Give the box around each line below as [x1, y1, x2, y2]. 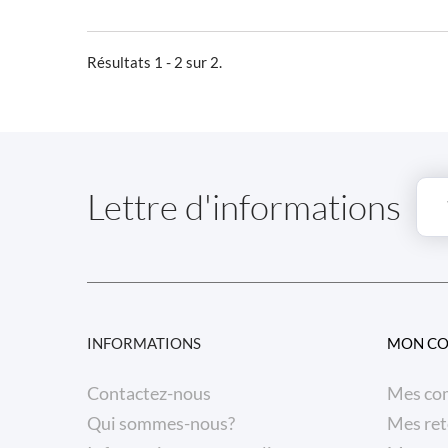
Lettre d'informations [87, 185, 401, 228]
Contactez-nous [87, 382, 211, 404]
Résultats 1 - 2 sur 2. [87, 53, 222, 71]
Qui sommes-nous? [87, 412, 235, 434]
